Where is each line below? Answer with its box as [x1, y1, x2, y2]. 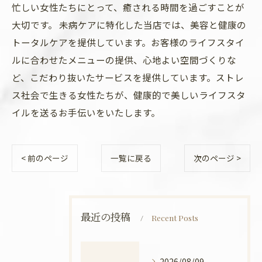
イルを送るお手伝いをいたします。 [12, 106, 160, 119]
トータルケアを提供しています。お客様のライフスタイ [12, 36, 244, 49]
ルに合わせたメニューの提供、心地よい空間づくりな [12, 53, 236, 66]
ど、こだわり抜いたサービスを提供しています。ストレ [12, 71, 244, 84]
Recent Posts [151, 212, 198, 223]
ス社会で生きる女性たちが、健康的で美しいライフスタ [12, 88, 246, 101]
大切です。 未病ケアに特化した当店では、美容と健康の [12, 18, 246, 31]
